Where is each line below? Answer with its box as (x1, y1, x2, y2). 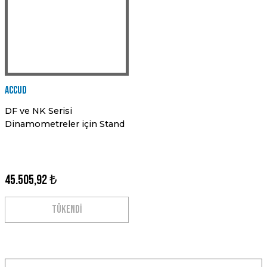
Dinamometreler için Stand (5, 119, 125, 129)
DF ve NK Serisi (5, 105, 72, 116)
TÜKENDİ (52, 203, 82, 216)
